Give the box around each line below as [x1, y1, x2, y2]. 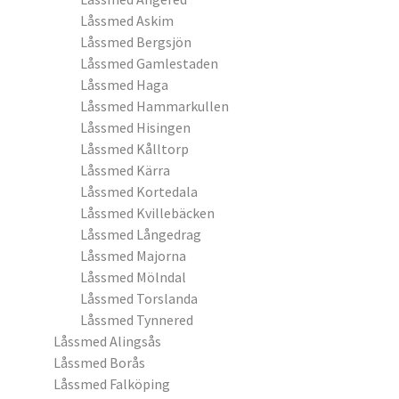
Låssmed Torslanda [80, 289, 198, 307]
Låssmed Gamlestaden [80, 54, 218, 72]
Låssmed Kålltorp [80, 140, 189, 158]
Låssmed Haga [80, 76, 168, 94]
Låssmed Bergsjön [80, 33, 191, 51]
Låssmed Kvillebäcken [80, 204, 215, 222]
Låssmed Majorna [80, 247, 186, 265]
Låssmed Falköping [53, 375, 170, 393]
